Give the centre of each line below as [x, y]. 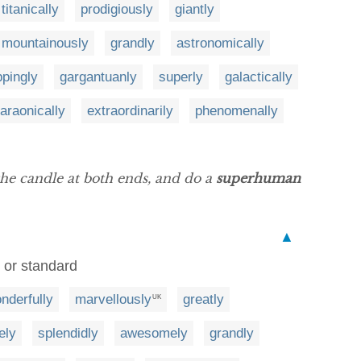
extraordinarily [130, 110]
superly [181, 77]
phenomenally [237, 110]
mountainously [45, 43]
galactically [259, 77]
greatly [203, 300]
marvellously [113, 300]
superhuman [258, 178]
